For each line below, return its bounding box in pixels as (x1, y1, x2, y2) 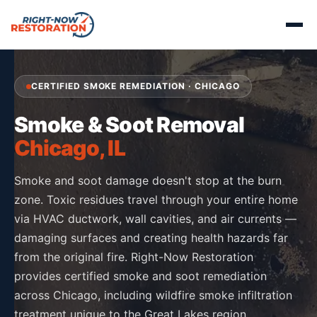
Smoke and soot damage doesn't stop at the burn (14, 173, 282, 188)
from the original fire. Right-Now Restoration (14, 250, 253, 264)
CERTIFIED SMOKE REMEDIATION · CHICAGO (31, 81, 240, 91)
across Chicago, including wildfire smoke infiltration (14, 288, 292, 302)
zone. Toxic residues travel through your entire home (14, 192, 298, 207)
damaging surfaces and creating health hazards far (14, 231, 288, 245)
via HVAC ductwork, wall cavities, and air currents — (14, 212, 296, 226)
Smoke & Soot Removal (14, 112, 244, 137)
